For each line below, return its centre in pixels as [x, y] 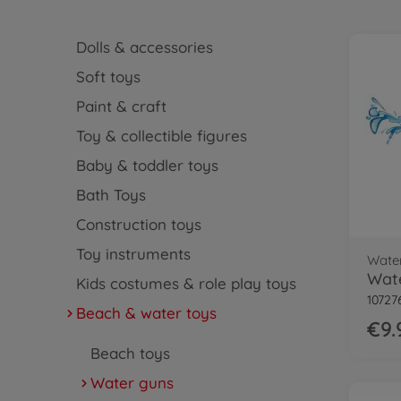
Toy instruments [133, 254]
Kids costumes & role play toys [186, 283]
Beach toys [130, 353]
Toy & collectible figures [161, 136]
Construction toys [138, 224]
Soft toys [108, 77]
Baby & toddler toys [147, 165]
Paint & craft [121, 106]
